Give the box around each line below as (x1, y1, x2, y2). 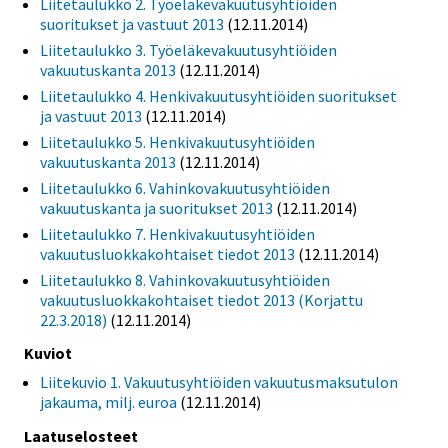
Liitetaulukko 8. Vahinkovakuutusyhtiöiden (40, 269, 330, 290)
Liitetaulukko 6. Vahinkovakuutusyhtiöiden (40, 177, 330, 198)
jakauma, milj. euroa (40, 392, 177, 413)
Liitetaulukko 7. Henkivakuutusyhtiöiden (40, 223, 315, 244)
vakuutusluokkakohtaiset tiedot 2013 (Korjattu (40, 289, 363, 310)
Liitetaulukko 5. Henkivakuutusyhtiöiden (40, 131, 315, 152)
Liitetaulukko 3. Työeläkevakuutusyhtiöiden (40, 39, 337, 60)
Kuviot (24, 343, 72, 364)
